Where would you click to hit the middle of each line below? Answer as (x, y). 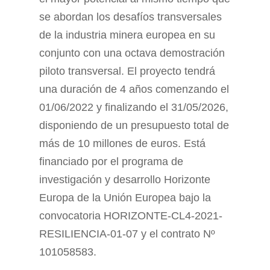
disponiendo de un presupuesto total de (134, 125)
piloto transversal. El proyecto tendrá (127, 71)
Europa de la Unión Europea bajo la (125, 198)
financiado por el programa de (111, 162)
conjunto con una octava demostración (132, 53)
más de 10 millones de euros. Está (122, 143)
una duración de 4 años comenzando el (134, 89)
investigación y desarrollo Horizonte (125, 180)
